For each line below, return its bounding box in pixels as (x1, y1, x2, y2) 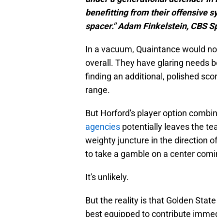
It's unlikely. (85, 172, 129, 183)
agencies (85, 122, 122, 132)
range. (85, 85, 110, 95)
